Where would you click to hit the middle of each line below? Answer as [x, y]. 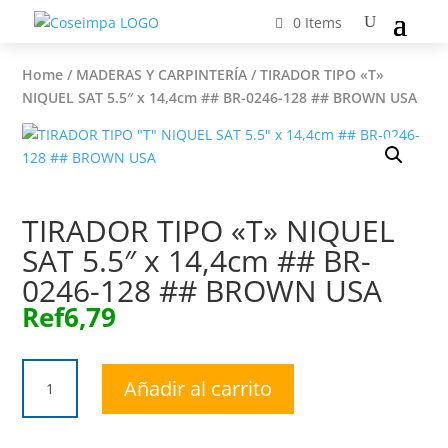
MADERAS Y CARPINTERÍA [162, 74]
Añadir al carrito [198, 388]
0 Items [318, 22]
